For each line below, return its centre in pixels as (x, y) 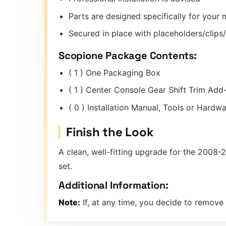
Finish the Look (110, 132)
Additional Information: (114, 185)
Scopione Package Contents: (128, 55)
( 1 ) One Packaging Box (115, 72)
